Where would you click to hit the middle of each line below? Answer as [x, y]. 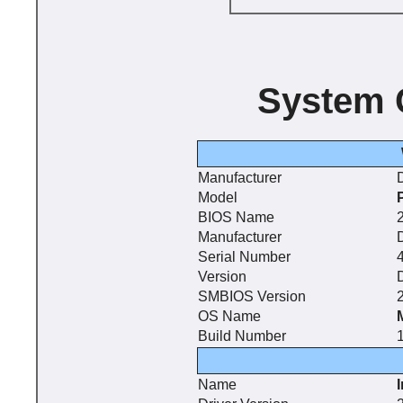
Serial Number [244, 257]
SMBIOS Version [251, 297]
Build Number [242, 336]
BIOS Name [236, 218]
